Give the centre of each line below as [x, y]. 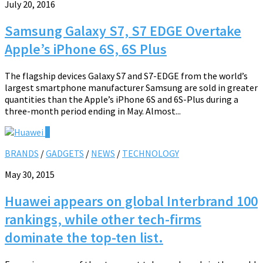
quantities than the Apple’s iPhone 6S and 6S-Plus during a [122, 99]
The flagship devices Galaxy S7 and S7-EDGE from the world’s [126, 76]
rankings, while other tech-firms [103, 219]
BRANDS [22, 153]
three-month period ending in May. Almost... [93, 111]
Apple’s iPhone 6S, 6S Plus [86, 49]
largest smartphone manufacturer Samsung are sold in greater [131, 87]
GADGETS [65, 153]
